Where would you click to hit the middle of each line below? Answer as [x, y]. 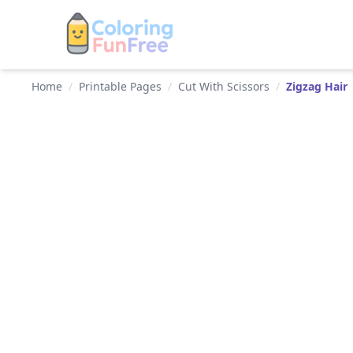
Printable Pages [120, 86]
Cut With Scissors [224, 86]
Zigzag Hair [317, 86]
